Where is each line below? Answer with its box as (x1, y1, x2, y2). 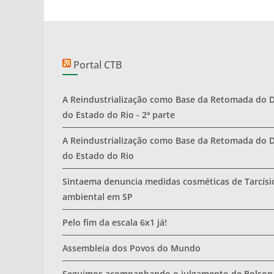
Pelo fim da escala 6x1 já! (62, 217, 167, 228)
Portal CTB (73, 58, 122, 72)
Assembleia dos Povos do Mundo (62, 242, 201, 254)
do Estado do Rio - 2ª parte (62, 109, 175, 120)
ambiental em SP (62, 191, 133, 202)
